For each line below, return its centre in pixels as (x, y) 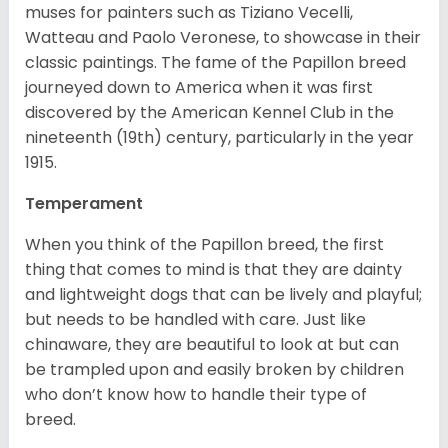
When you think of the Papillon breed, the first (204, 245)
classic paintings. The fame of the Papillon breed (215, 63)
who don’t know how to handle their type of (196, 395)
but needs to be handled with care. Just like (195, 320)
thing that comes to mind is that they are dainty (213, 270)
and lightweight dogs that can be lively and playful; (223, 295)
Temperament (86, 204)
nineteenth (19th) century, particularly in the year (219, 138)
